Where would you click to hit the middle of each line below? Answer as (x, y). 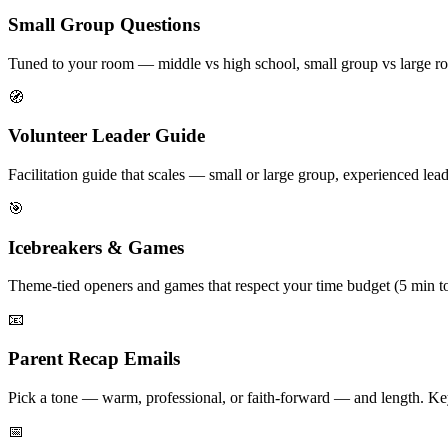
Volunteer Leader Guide (106, 136)
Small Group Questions (104, 24)
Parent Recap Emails (94, 359)
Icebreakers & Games (96, 247)
